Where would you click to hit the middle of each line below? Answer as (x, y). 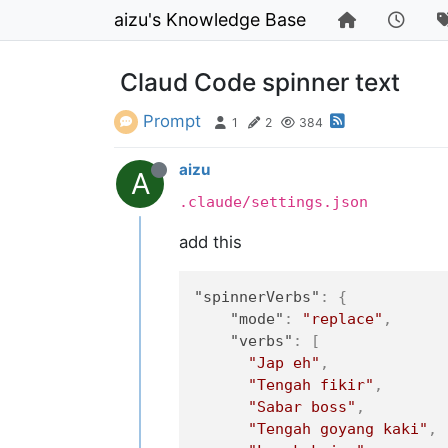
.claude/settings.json (274, 201)
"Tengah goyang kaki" (337, 429)
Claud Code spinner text (260, 81)
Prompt (172, 120)
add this (211, 242)
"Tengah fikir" (310, 385)
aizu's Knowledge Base (210, 20)
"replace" (342, 319)
